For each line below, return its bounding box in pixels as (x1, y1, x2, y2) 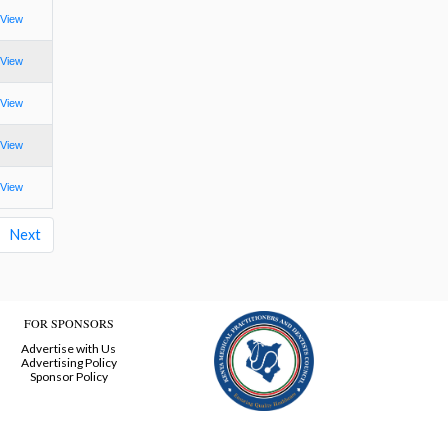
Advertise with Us (21, 341, 116, 357)
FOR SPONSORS (23, 315, 114, 332)
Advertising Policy (20, 355, 117, 371)
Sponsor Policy (29, 369, 108, 385)
